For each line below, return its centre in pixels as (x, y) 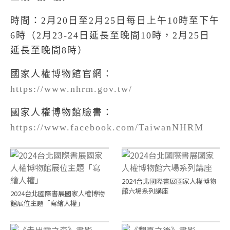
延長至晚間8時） (49, 50)
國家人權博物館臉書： (62, 112)
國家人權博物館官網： (62, 74)
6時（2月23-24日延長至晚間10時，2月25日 (110, 35)
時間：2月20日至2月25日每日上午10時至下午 (115, 21)
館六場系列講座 (145, 191)
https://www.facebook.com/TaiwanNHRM (107, 127)
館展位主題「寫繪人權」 (47, 203)
